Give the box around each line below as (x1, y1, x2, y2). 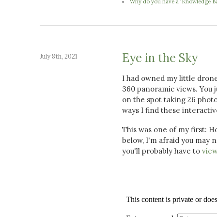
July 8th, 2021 (40, 52, 77, 61)
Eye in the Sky (122, 50, 198, 65)
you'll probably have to (122, 146, 202, 155)
